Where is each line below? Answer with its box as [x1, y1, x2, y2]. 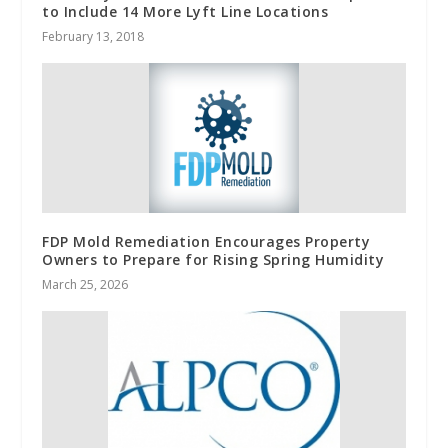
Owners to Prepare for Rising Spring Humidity [42, 249, 385, 269]
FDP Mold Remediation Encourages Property [42, 231, 371, 251]
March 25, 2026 [42, 275, 129, 293]
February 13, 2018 [42, 27, 145, 45]
